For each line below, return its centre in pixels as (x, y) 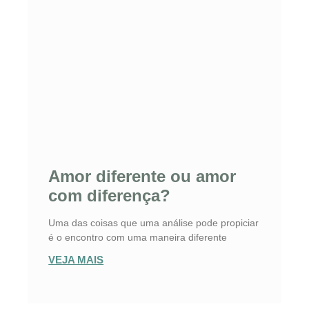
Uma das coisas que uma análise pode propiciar (154, 222)
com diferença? (110, 195)
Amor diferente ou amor (142, 176)
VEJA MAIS (76, 259)
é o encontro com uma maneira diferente (138, 237)
